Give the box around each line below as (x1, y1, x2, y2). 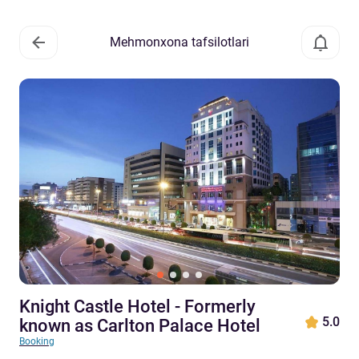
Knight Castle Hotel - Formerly (19, 296, 256, 317)
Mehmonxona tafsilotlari (110, 34, 249, 50)
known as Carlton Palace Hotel (19, 316, 260, 336)
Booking (19, 336, 54, 347)
